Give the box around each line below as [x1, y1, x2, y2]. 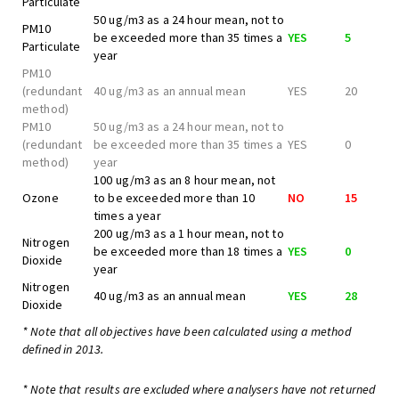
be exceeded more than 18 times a [94, 243, 283, 259]
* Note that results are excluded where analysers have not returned [22, 381, 376, 397]
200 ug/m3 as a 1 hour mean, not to [94, 225, 284, 241]
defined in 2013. [22, 341, 104, 357]
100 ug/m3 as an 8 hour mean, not [94, 172, 276, 188]
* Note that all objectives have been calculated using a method [22, 323, 351, 339]
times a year [94, 208, 161, 224]
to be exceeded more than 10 [94, 190, 255, 206]
